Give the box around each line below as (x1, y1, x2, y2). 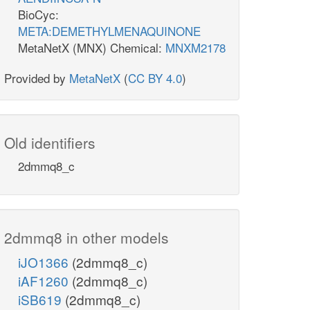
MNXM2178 (165, 39, 226, 57)
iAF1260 (18, 271, 72, 291)
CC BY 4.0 (128, 69, 182, 87)
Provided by (4, 69, 69, 87)
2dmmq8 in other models (4, 227, 169, 248)
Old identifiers (4, 132, 95, 154)
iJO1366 (18, 253, 72, 272)
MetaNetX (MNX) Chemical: (18, 39, 165, 57)
